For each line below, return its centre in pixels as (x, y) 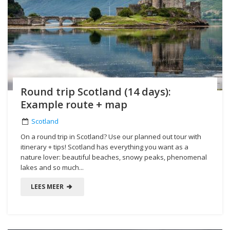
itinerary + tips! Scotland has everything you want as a (104, 147)
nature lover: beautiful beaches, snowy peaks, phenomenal (114, 157)
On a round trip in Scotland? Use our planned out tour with (111, 136)
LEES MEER (48, 186)
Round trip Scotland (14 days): (96, 91)
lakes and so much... (52, 167)
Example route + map (74, 104)
